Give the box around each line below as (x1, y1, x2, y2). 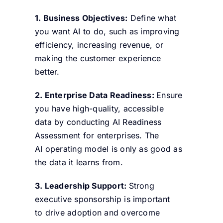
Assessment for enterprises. (34, 130, 145, 140)
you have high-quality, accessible (34, 103, 164, 113)
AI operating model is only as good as (34, 143, 182, 154)
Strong (128, 180, 154, 191)
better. (34, 66, 60, 77)
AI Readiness (112, 116, 162, 127)
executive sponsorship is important (34, 194, 170, 204)
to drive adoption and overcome (34, 207, 160, 218)
